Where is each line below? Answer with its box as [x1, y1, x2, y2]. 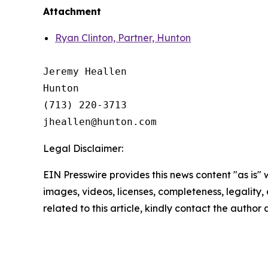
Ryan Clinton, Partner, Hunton [55, 31, 191, 44]
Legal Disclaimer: [43, 142, 123, 154]
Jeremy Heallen [43, 65, 127, 77]
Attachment [43, 5, 101, 17]
